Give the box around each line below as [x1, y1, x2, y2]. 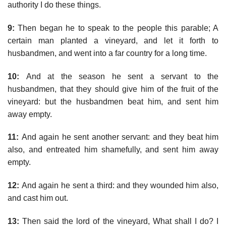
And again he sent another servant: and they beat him [19, 133, 218, 142]
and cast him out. [8, 194, 68, 203]
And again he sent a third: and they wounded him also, [19, 181, 218, 190]
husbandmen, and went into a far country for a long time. [8, 48, 207, 58]
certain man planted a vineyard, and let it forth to [8, 36, 218, 45]
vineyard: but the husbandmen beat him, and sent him [8, 97, 218, 106]
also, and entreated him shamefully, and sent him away [8, 145, 218, 154]
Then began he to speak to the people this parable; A [15, 23, 218, 32]
